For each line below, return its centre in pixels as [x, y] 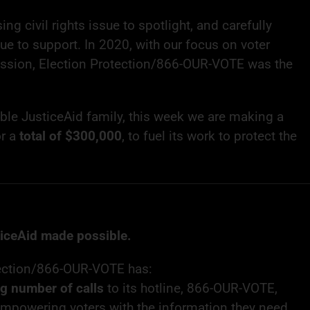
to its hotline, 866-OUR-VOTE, [192, 288]
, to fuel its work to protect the [209, 136]
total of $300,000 [71, 136]
